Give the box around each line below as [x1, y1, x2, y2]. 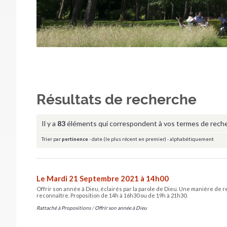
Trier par [42, 135, 61, 142]
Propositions [61, 204, 91, 211]
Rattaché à [36, 204, 60, 211]
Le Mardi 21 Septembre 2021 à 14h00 [36, 173, 169, 183]
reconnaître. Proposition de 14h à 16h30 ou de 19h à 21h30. [36, 192, 187, 199]
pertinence [62, 135, 88, 142]
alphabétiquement [170, 135, 214, 142]
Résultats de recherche [36, 91, 197, 108]
